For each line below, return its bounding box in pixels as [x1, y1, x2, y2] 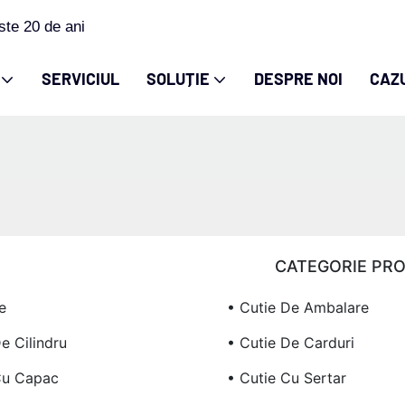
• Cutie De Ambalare [226, 297, 369, 316]
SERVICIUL [42, 69, 119, 89]
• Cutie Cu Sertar [226, 368, 346, 387]
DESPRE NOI [254, 69, 343, 89]
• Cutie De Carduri [226, 333, 354, 352]
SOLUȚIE [146, 69, 210, 89]
